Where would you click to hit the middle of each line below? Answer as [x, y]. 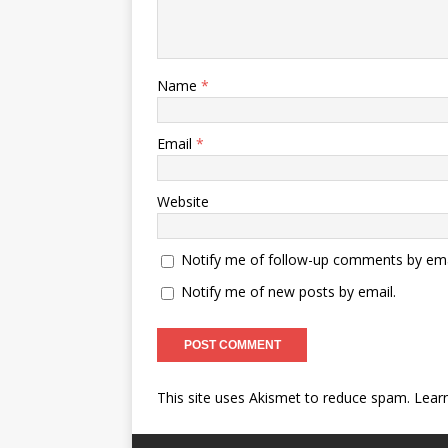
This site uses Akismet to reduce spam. [285, 397]
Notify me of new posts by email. [288, 291]
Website [183, 201]
